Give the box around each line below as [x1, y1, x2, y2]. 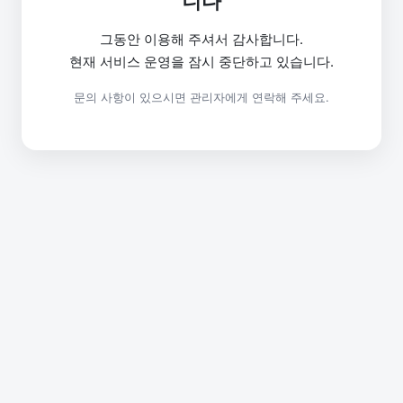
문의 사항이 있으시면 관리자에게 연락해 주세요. [74, 90, 329, 104]
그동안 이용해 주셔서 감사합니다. [100, 31, 303, 48]
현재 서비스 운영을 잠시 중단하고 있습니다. [69, 53, 334, 70]
